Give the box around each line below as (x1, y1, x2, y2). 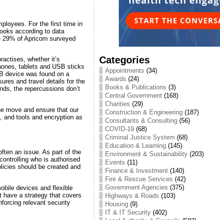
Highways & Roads (105, 192, 159, 199)
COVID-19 (105, 125, 134, 133)
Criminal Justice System (105, 133, 175, 141)
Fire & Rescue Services (105, 175, 173, 183)
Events (105, 158, 125, 166)
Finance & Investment (105, 166, 168, 174)
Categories (99, 54, 150, 65)
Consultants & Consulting (105, 116, 177, 124)
